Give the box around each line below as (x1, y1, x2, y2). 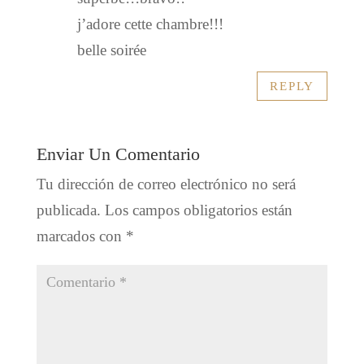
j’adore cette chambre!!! (76, 15, 223, 33)
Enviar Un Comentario (36, 144, 200, 165)
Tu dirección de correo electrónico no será (36, 175, 296, 193)
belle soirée (76, 41, 146, 59)
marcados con (36, 227, 126, 245)
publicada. (36, 201, 101, 219)
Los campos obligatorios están (104, 201, 292, 219)
